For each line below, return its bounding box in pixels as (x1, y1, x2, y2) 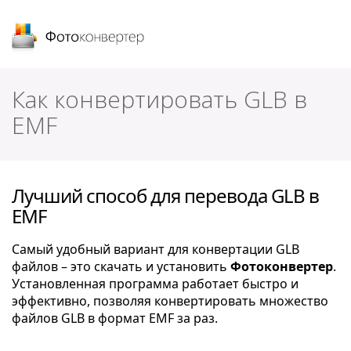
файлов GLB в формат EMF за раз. (12, 309, 218, 327)
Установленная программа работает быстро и (12, 275, 299, 292)
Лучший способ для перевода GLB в (12, 183, 319, 208)
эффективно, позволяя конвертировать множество (12, 292, 328, 309)
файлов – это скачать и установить (12, 258, 230, 275)
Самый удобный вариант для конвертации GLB (12, 241, 299, 258)
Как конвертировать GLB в (12, 83, 307, 115)
